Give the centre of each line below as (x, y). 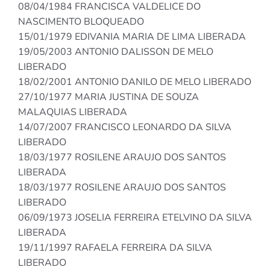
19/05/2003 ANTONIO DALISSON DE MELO (116, 52)
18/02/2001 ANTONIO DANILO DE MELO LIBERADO (135, 82)
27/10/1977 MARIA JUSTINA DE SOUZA (108, 97)
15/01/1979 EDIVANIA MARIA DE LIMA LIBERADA (132, 37)
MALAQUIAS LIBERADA (73, 112)
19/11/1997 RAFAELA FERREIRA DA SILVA (115, 248)
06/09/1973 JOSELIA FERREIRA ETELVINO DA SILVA (135, 218)
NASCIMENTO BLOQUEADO (81, 22)
